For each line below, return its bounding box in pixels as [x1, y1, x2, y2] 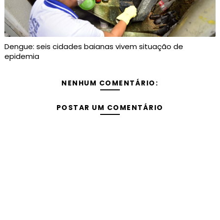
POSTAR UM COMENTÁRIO [56, 102, 164, 112]
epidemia [4, 51, 39, 61]
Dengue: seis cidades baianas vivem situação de [4, 41, 183, 52]
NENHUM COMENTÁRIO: [61, 78, 159, 88]
